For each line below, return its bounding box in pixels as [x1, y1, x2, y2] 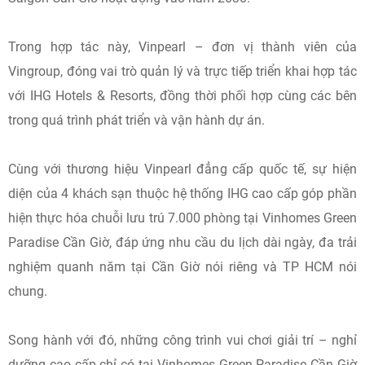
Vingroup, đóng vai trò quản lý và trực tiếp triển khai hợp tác [8, 64, 357, 79]
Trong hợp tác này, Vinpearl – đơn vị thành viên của [8, 39, 357, 55]
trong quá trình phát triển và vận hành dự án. [8, 112, 265, 128]
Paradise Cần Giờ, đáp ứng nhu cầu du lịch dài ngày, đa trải [8, 235, 357, 250]
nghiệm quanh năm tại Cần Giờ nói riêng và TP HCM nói [8, 259, 357, 275]
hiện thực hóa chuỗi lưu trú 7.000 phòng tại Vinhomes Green [8, 210, 357, 226]
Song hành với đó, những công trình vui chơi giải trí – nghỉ [8, 332, 357, 348]
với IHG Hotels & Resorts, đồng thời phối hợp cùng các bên [8, 88, 357, 103]
